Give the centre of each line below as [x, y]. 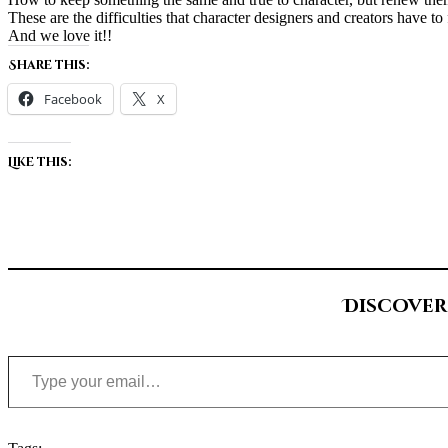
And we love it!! [60, 35]
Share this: [48, 64]
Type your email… [32, 354]
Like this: [39, 161]
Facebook [73, 98]
